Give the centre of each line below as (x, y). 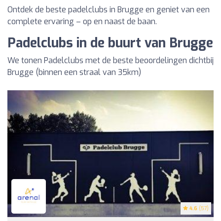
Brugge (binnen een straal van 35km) (74, 73)
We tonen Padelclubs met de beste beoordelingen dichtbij (110, 61)
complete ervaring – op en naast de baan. (82, 22)
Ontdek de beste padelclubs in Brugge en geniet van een (109, 10)
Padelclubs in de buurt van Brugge (110, 43)
